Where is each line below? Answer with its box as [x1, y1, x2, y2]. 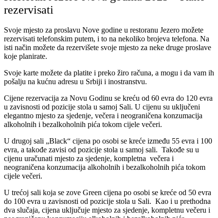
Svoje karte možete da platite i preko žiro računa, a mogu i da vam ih [4, 69, 214, 77]
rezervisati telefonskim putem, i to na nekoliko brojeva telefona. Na [4, 35, 209, 43]
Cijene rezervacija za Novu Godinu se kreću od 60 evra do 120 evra [4, 94, 213, 103]
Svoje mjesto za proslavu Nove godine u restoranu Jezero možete [4, 26, 203, 35]
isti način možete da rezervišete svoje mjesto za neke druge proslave [4, 43, 211, 52]
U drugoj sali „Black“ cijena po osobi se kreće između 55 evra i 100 [4, 137, 212, 145]
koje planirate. [4, 52, 47, 61]
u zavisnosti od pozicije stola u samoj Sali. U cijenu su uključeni [4, 103, 200, 111]
